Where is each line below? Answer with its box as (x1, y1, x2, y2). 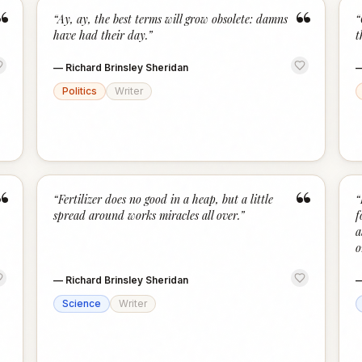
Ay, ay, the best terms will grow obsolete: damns (57, 11, 288, 27)
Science (62, 297, 102, 309)
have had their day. (53, 27, 149, 43)
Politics (62, 85, 98, 97)
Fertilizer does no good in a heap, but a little (58, 192, 274, 207)
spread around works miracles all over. (53, 208, 241, 223)
